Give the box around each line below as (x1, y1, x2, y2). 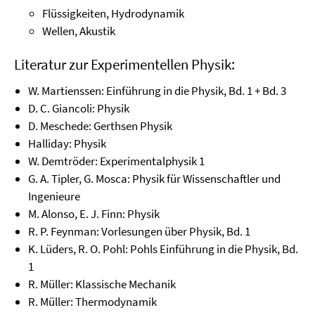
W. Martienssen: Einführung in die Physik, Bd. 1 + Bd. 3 (28, 83, 286, 98)
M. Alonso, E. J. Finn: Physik (28, 206, 160, 221)
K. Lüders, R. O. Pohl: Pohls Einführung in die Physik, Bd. (28, 241, 298, 257)
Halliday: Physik (28, 136, 106, 151)
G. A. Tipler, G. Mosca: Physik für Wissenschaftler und (28, 171, 281, 186)
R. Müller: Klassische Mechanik (28, 276, 176, 292)
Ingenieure (28, 188, 80, 204)
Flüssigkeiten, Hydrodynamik (42, 6, 184, 21)
